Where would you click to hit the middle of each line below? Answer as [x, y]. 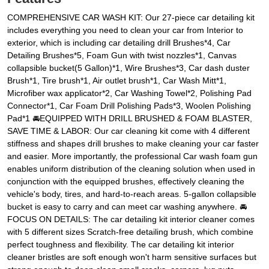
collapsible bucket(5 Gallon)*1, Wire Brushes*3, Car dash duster [128, 68]
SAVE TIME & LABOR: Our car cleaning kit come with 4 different [128, 131]
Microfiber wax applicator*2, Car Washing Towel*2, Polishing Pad [129, 93]
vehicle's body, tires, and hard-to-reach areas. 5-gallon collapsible [132, 194]
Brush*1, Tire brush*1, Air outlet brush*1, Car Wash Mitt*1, [117, 81]
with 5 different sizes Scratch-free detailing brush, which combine [130, 232]
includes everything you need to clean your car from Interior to [125, 30]
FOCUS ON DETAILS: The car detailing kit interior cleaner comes [131, 219]
